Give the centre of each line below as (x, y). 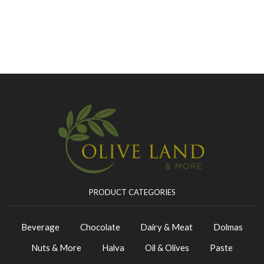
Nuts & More (57, 247)
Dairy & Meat (167, 227)
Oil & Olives (167, 247)
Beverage (40, 227)
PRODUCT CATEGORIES (132, 192)
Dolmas (228, 227)
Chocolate (100, 227)
